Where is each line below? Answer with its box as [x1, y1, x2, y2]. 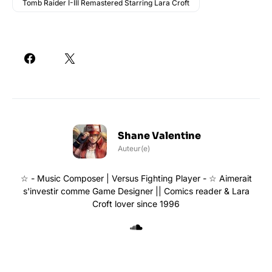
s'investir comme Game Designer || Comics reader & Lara [22, 185, 250, 196]
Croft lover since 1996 [92, 198, 180, 209]
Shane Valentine [117, 129, 201, 142]
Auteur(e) [117, 143, 150, 153]
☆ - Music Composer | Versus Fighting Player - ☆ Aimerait [20, 172, 252, 183]
